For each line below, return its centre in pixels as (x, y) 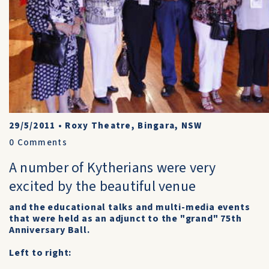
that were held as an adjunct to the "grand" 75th (125, 219)
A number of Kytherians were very (113, 168)
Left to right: (41, 253)
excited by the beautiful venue (103, 186)
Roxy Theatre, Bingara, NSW (134, 126)
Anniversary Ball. (50, 230)
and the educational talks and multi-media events (130, 207)
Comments (41, 143)
